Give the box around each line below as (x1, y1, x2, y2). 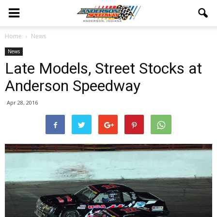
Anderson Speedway (5, 77, 140, 95)
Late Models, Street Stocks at (5, 59, 202, 77)
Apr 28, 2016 (7, 99, 38, 106)
